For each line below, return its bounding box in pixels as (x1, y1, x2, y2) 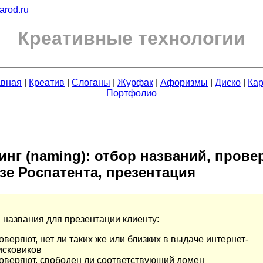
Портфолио (106, 88, 157, 98)
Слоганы (72, 77, 110, 87)
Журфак (117, 77, 153, 87)
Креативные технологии (18, 28, 245, 49)
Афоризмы (160, 77, 208, 87)
